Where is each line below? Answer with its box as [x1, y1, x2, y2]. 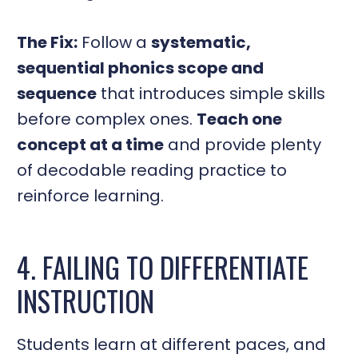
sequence [17, 82, 97, 105]
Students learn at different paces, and [17, 332, 327, 356]
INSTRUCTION [17, 280, 155, 322]
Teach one [197, 107, 283, 130]
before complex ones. [17, 107, 197, 130]
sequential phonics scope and [17, 56, 265, 79]
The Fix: [17, 30, 78, 54]
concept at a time [17, 133, 165, 156]
